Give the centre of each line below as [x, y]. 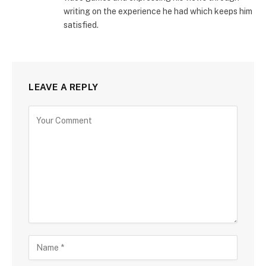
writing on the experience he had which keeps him [158, 11]
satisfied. [81, 25]
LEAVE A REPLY [64, 87]
